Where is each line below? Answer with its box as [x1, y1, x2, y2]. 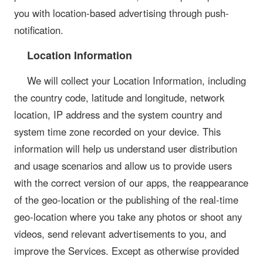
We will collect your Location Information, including [26, 73, 246, 88]
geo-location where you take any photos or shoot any [14, 210, 242, 224]
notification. [14, 22, 63, 37]
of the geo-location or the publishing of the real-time [14, 193, 238, 207]
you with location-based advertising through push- [14, 5, 229, 20]
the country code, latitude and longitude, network [14, 90, 224, 105]
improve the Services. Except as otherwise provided [14, 244, 239, 258]
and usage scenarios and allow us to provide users [14, 159, 232, 173]
